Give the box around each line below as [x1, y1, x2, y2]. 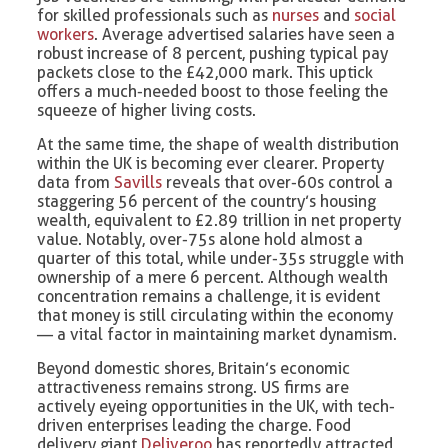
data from [37, 173, 115, 193]
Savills [114, 173, 163, 193]
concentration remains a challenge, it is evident [37, 287, 381, 307]
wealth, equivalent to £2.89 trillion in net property [37, 211, 402, 231]
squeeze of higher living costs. [37, 101, 257, 121]
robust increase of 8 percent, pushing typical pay [37, 44, 389, 64]
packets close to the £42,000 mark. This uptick [37, 63, 374, 83]
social [354, 6, 397, 26]
